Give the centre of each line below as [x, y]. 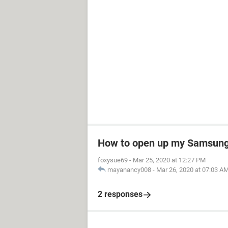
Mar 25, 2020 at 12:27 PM [169, 160]
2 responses [120, 194]
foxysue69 [113, 160]
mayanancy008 [129, 170]
